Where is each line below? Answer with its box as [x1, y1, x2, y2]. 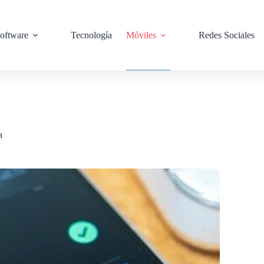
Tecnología [71, 30, 112, 40]
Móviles [126, 30, 156, 40]
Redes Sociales [199, 30, 255, 40]
